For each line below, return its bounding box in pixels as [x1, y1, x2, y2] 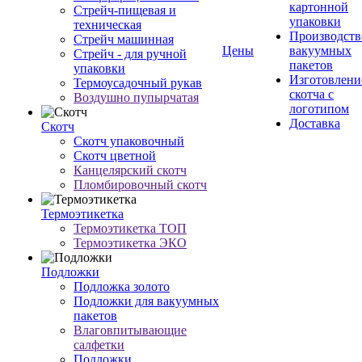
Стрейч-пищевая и [74, 3, 176, 17]
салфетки [74, 338, 124, 351]
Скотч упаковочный [74, 134, 184, 148]
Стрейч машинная [74, 32, 174, 46]
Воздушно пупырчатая [74, 90, 199, 104]
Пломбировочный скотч [74, 178, 207, 192]
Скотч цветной [74, 149, 156, 162]
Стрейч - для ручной [74, 47, 187, 61]
